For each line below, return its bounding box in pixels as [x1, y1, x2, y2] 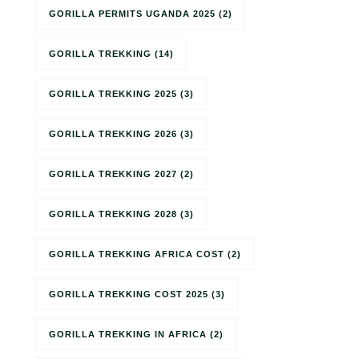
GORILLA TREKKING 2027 [49, 168, 177, 179]
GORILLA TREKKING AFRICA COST [49, 248, 224, 259]
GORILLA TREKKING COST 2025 [49, 288, 208, 299]
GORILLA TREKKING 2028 [49, 208, 177, 219]
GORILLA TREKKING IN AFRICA [49, 329, 207, 339]
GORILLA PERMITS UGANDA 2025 [49, 8, 216, 18]
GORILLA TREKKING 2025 [49, 88, 177, 99]
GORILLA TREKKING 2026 [49, 128, 177, 139]
